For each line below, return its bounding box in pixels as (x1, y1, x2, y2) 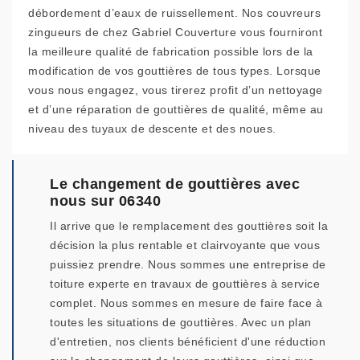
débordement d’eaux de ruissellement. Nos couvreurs (28, 6, 321, 20)
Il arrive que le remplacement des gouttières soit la (50, 219, 328, 233)
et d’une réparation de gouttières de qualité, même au (28, 103, 324, 117)
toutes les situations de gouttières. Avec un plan (50, 316, 312, 329)
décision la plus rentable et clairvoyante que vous (50, 239, 320, 252)
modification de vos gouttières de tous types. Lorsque (28, 64, 321, 78)
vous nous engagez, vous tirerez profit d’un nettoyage (28, 84, 323, 97)
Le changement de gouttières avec (50, 176, 300, 193)
